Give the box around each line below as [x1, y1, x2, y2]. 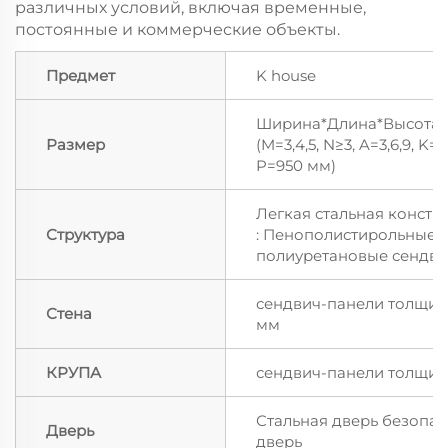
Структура [46, 225, 125, 245]
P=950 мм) [256, 156, 336, 176]
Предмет [46, 66, 115, 86]
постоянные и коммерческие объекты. [15, 20, 340, 40]
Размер [46, 135, 105, 155]
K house [256, 66, 316, 86]
